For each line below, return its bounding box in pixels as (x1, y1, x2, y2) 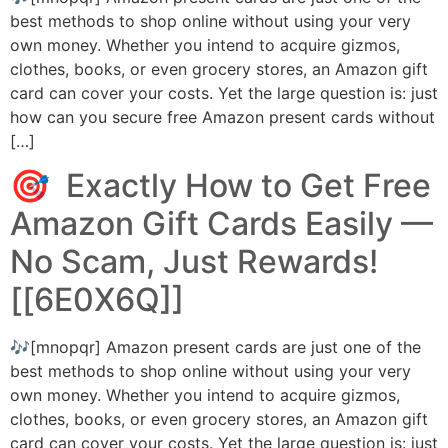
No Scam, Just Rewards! (10, 242, 378, 282)
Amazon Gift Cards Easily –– (10, 204, 433, 244)
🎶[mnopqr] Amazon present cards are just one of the (10, 337, 421, 358)
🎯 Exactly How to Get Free (10, 166, 431, 206)
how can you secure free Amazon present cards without (10, 107, 435, 127)
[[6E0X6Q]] (10, 280, 184, 320)
